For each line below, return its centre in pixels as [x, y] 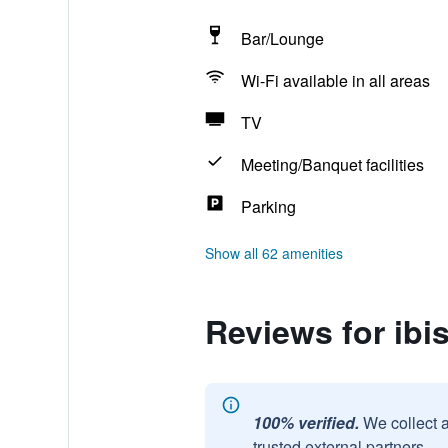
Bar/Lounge [282, 38]
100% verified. [305, 422]
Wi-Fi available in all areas [335, 80]
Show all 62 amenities [273, 253]
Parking [268, 206]
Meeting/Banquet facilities [332, 164]
